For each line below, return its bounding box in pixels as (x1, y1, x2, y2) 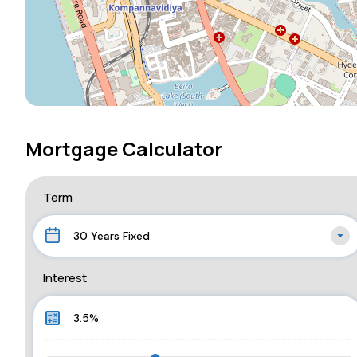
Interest (43, 269, 87, 287)
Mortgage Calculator (25, 135, 222, 163)
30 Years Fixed (73, 229, 150, 244)
